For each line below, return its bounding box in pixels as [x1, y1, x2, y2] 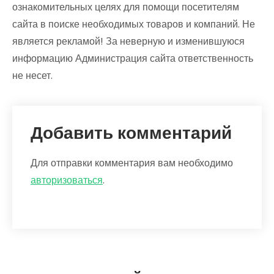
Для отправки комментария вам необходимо [31, 156, 233, 170]
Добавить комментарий [31, 121, 232, 145]
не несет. [12, 68, 53, 83]
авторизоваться [31, 173, 103, 187]
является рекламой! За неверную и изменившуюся [12, 34, 245, 48]
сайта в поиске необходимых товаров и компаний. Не [12, 17, 255, 31]
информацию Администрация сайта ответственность [12, 51, 253, 65]
